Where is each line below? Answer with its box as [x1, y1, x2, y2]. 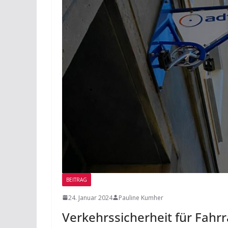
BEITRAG [66, 176, 87, 183]
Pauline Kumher [119, 193, 163, 202]
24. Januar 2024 [68, 193, 112, 202]
